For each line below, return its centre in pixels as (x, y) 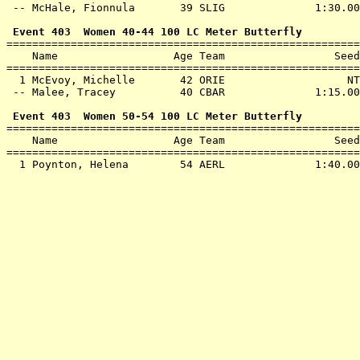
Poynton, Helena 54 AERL (170, 164)
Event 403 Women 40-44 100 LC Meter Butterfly (154, 32)
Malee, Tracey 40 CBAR (170, 92)
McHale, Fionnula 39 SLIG (170, 8)
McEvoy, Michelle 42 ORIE (170, 80)
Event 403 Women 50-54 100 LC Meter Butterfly (154, 116)
